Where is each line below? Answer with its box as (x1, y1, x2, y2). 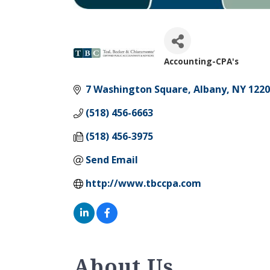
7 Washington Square (86, 83, 188, 96)
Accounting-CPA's (164, 55, 239, 67)
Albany (193, 83, 227, 96)
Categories (163, 64, 254, 86)
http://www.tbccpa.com (86, 177, 201, 190)
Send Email (86, 153, 138, 167)
